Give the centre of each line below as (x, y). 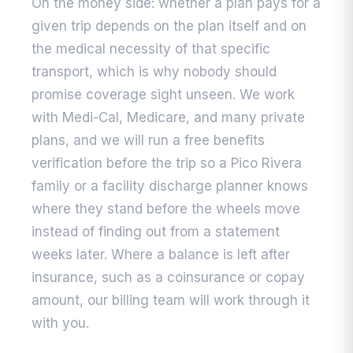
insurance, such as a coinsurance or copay (168, 278)
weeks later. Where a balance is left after (161, 255)
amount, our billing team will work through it (171, 301)
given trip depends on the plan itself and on (169, 26)
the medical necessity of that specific (151, 49)
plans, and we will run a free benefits (148, 141)
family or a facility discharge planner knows (170, 186)
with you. (60, 323)
